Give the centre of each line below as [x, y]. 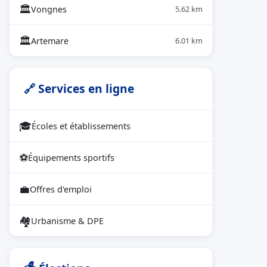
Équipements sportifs [71, 157]
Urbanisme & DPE [67, 221]
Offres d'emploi [61, 189]
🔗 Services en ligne [79, 89]
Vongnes [49, 9]
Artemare [50, 41]
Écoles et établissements [81, 126]
